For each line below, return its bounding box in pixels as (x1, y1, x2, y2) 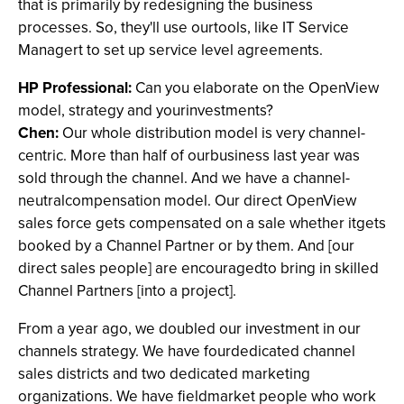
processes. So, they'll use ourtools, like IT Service (18, 16, 349, 39)
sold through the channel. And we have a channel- (18, 167, 350, 189)
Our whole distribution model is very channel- (59, 122, 365, 144)
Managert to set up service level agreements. (18, 39, 323, 61)
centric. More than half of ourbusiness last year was (18, 144, 360, 167)
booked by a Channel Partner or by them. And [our (18, 234, 354, 257)
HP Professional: (18, 77, 132, 99)
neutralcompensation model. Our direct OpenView (18, 189, 356, 212)
